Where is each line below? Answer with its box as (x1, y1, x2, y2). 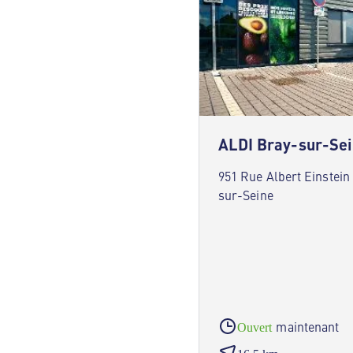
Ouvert (237, 321, 273, 334)
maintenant (276, 318, 340, 335)
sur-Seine (218, 186, 273, 203)
